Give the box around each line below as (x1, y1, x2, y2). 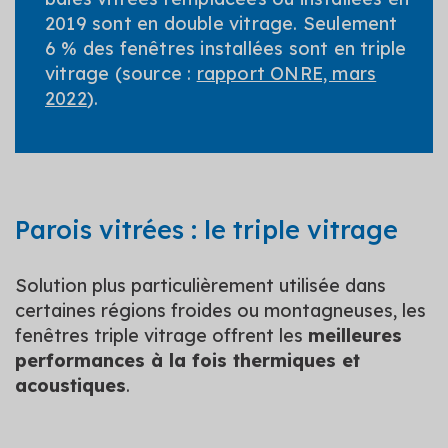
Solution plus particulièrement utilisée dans (15, 273, 386, 297)
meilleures (308, 323, 402, 347)
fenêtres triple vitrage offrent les (15, 323, 308, 347)
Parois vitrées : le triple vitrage (15, 213, 398, 245)
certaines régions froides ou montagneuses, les (15, 298, 426, 322)
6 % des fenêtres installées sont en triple (45, 36, 407, 60)
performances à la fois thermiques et (15, 348, 360, 372)
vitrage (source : (45, 61, 197, 85)
